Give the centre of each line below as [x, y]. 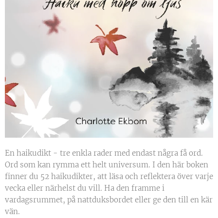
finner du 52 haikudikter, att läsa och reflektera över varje [109, 176]
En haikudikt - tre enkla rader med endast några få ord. [104, 153]
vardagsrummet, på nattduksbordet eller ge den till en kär [109, 200]
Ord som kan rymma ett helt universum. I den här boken [107, 164]
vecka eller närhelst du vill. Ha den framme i [85, 188]
